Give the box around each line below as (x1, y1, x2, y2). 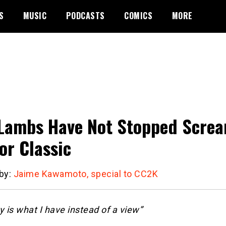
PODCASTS (66, 10, 105, 22)
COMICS (124, 10, 152, 22)
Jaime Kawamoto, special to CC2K (13, 168, 158, 179)
